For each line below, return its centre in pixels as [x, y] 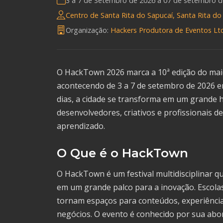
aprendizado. [81, 126]
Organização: [88, 30]
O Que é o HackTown [122, 153]
